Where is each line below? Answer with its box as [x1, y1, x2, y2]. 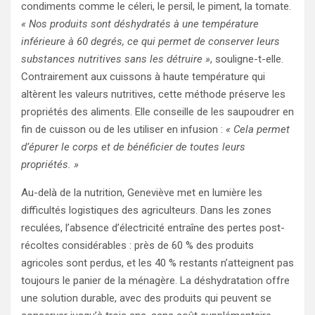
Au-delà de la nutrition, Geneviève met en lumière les [21, 186, 262, 199]
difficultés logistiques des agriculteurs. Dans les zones [21, 203, 271, 217]
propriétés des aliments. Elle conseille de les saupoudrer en [21, 105, 294, 118]
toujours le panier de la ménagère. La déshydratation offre [21, 274, 290, 287]
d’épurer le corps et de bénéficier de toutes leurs [21, 140, 245, 153]
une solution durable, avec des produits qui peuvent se [21, 291, 271, 304]
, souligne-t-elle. [210, 52, 283, 65]
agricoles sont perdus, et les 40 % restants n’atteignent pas [21, 256, 294, 269]
